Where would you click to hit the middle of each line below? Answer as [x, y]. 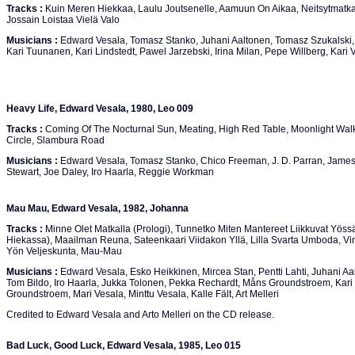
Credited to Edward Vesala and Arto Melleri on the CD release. [140, 315]
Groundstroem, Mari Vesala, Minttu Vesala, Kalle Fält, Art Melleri [143, 294]
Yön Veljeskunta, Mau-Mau [64, 251]
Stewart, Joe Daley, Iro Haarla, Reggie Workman [110, 172]
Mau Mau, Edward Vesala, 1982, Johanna [97, 208]
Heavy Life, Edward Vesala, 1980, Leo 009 [100, 109]
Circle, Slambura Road [55, 140]
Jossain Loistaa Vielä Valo [63, 20]
